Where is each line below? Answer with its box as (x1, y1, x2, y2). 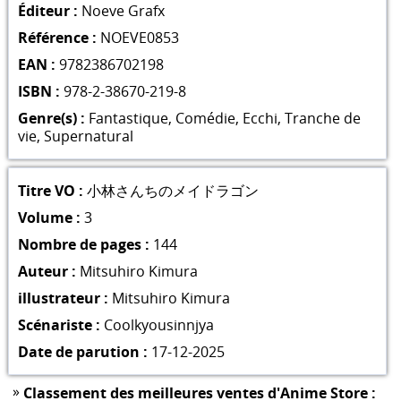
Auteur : (17, 260, 76, 281)
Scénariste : (17, 314, 100, 335)
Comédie (175, 107, 235, 128)
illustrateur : (17, 287, 108, 308)
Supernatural (43, 125, 133, 146)
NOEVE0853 (99, 27, 179, 47)
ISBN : (17, 81, 60, 101)
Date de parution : (17, 341, 148, 362)
